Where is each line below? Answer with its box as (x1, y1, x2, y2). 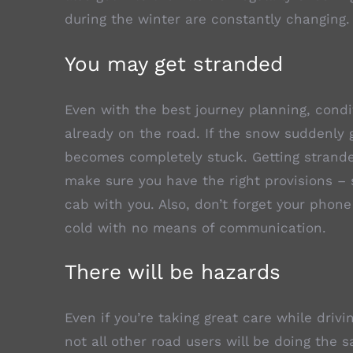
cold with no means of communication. (65, 219, 326, 236)
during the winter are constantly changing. (65, 11, 350, 27)
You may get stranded (65, 51, 283, 76)
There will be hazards (65, 260, 281, 284)
